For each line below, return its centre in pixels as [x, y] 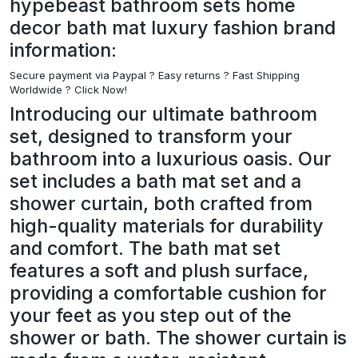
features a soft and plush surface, [159, 270]
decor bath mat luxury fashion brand [173, 27]
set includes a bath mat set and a [155, 181]
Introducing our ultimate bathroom [163, 113]
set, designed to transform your [151, 136]
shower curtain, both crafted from [161, 203]
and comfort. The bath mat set [145, 248]
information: [63, 50]
